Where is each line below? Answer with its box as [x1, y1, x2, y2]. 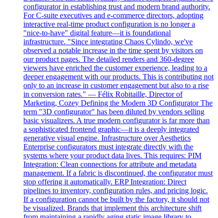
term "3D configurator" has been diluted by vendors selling [23, 108, 204, 116]
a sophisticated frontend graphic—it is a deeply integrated [23, 125, 199, 134]
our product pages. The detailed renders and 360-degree [23, 55, 194, 64]
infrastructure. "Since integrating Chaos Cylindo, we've [23, 37, 193, 46]
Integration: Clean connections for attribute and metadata [23, 160, 197, 169]
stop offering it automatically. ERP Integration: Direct [23, 178, 186, 186]
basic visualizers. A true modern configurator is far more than [23, 116, 210, 125]
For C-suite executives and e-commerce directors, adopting [23, 11, 203, 20]
